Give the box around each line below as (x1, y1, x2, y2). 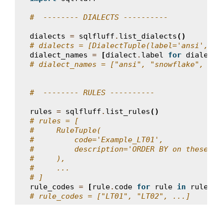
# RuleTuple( (30, 126, 101, 135)
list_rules (106, 107, 150, 116)
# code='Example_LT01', (30, 135, 164, 144)
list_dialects (119, 32, 177, 41)
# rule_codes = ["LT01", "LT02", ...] (30, 192, 190, 201)
